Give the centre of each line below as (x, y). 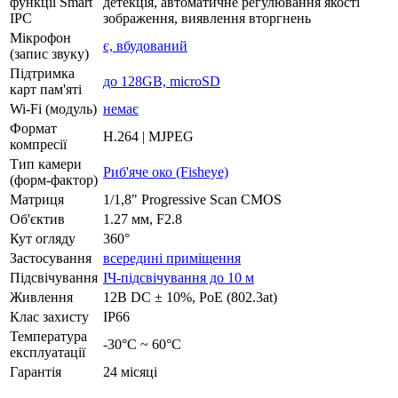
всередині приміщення (172, 258)
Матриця (37, 199)
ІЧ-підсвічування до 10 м (179, 277)
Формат (33, 128)
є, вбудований (145, 45)
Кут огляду (43, 238)
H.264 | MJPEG (148, 136)
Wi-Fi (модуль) (53, 108)
